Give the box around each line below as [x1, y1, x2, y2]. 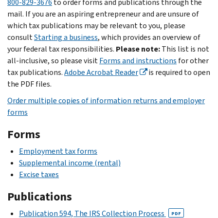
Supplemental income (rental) [19, 157, 121, 168]
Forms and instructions [99, 55, 177, 66]
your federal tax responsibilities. [7, 43, 116, 54]
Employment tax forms [19, 145, 97, 156]
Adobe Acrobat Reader [64, 67, 138, 77]
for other [177, 55, 209, 66]
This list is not [160, 43, 209, 54]
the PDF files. [7, 78, 52, 89]
